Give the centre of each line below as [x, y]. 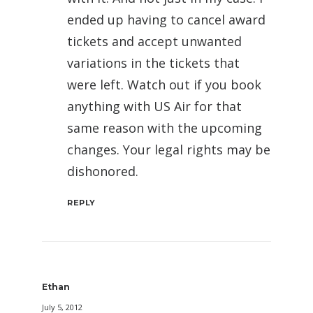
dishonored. [103, 172]
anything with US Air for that [154, 107]
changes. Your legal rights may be [169, 150]
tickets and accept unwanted [154, 42]
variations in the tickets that [153, 63]
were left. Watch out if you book [164, 85]
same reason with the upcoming [165, 128]
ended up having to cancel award [166, 20]
